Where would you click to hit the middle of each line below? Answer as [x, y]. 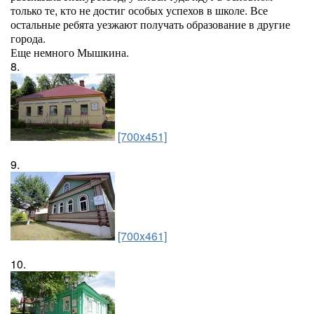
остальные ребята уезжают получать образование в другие [150, 24]
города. [28, 38]
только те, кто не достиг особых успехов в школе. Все [139, 10]
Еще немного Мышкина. [70, 52]
